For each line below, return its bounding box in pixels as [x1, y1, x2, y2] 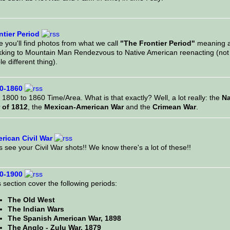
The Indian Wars [7, 205, 64, 214]
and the [123, 103, 152, 111]
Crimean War [152, 103, 196, 111]
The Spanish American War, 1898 [7, 214, 121, 223]
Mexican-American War [44, 103, 124, 111]
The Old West [7, 196, 55, 204]
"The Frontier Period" [120, 39, 195, 48]
